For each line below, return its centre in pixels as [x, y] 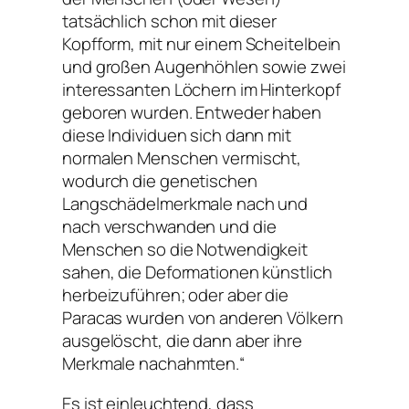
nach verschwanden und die [169, 227]
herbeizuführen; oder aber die [176, 295]
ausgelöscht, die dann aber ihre [182, 341]
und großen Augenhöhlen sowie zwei [204, 67]
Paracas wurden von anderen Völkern [203, 318]
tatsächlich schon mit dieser [170, 21]
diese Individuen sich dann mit [177, 136]
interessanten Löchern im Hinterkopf [201, 90]
